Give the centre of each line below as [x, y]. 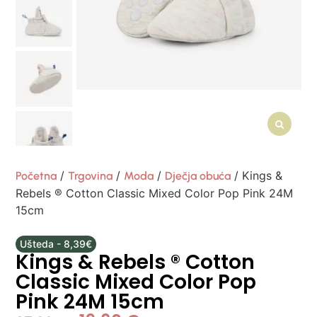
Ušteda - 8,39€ [56, 244]
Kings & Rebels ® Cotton [136, 263]
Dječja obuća [198, 176]
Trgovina [91, 176]
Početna [36, 176]
